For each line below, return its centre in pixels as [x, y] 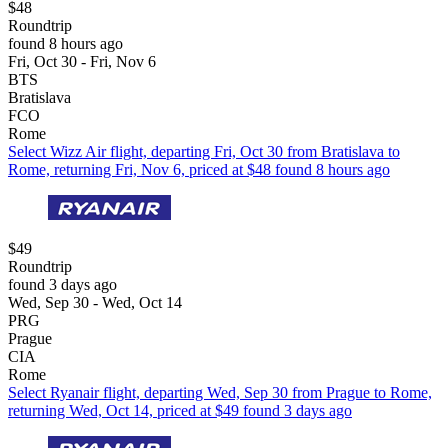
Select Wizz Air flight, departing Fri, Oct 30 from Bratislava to [204, 151]
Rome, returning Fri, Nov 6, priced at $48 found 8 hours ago [199, 169]
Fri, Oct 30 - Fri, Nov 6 [82, 61]
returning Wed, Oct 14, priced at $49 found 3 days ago [180, 410]
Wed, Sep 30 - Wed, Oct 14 [95, 302]
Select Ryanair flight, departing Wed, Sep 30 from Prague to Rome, [220, 392]
